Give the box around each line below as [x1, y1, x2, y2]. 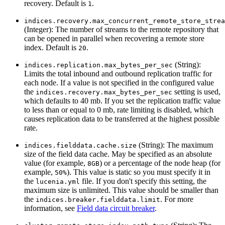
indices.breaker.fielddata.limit [36, 196, 160, 204]
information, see [24, 204, 77, 213]
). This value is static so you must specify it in [67, 168, 210, 177]
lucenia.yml [36, 178, 80, 186]
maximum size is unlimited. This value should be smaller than [24, 186, 218, 195]
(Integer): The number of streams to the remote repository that [24, 25, 218, 34]
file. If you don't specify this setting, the [80, 177, 206, 186]
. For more [160, 195, 193, 204]
